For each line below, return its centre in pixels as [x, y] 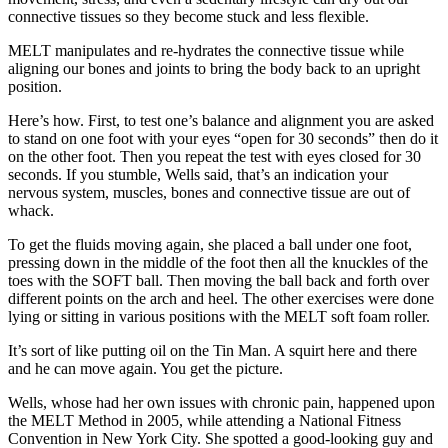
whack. [31, 211]
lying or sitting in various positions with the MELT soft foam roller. [219, 317]
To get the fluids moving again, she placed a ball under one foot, [210, 245]
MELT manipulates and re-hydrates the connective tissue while [206, 51]
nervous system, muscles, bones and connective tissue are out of [209, 193]
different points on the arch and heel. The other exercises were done [221, 299]
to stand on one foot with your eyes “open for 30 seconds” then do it [223, 139]
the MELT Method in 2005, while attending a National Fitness [204, 421]
